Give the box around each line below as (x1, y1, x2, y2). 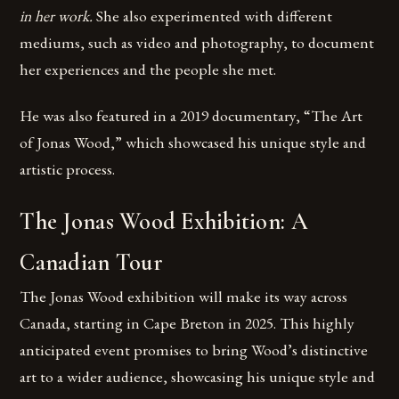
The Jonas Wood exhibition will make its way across (20, 285, 348, 306)
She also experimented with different (96, 5, 333, 27)
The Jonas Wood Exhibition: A (20, 207, 308, 236)
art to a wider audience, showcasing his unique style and (20, 365, 376, 387)
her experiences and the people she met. (20, 59, 277, 80)
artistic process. (20, 158, 116, 179)
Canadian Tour (20, 248, 163, 277)
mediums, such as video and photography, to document (20, 32, 375, 53)
